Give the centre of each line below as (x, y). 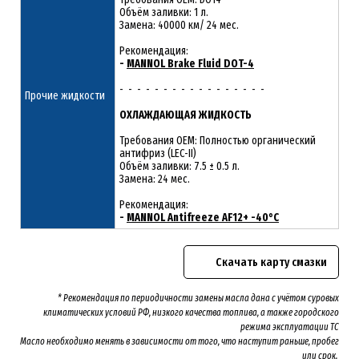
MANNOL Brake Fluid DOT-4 (190, 63)
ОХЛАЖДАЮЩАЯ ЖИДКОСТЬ (186, 115)
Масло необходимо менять (72, 341)
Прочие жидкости (65, 95)
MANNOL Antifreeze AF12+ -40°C (203, 217)
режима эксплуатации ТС (290, 327)
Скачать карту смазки (271, 262)
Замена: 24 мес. (155, 179)
